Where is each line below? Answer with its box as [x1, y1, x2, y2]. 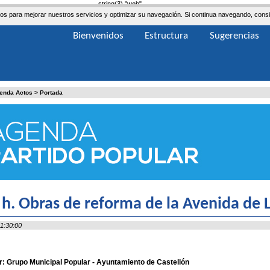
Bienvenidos [73, 31, 124, 41]
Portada [39, 89, 63, 96]
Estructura [145, 31, 188, 41]
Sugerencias [210, 31, 259, 41]
